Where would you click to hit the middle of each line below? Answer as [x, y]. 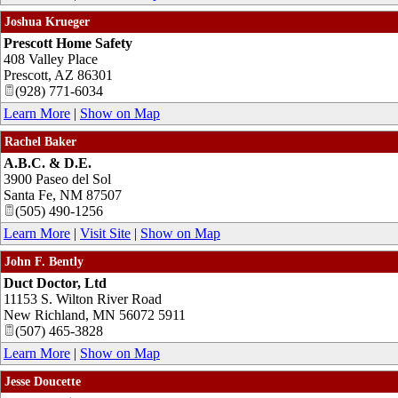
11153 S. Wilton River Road [83, 298]
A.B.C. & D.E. [48, 163]
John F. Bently [44, 261]
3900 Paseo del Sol [57, 179]
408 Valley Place [51, 59]
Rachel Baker [40, 141]
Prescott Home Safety [68, 43]
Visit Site [105, 233]
